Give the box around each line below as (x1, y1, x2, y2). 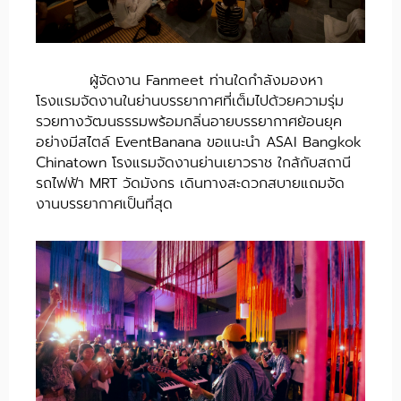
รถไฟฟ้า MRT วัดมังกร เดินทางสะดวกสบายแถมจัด (36, 173, 345, 195)
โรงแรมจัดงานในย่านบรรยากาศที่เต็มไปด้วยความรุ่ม (36, 90, 344, 113)
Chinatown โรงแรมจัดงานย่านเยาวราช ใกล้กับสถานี (36, 152, 351, 175)
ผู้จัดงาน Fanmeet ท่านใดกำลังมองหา (90, 70, 323, 92)
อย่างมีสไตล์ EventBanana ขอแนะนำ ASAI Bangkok (36, 132, 362, 154)
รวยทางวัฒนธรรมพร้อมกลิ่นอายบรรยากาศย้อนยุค (36, 111, 342, 133)
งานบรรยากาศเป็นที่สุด (36, 193, 173, 216)
